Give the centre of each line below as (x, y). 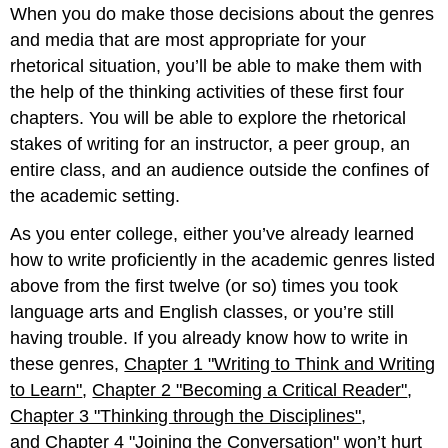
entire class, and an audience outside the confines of (220, 169)
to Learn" (46, 390)
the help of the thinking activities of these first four (207, 91)
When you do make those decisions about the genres (222, 13)
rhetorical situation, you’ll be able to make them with (216, 65)
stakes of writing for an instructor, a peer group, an (210, 143)
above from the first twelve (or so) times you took (204, 286)
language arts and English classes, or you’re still (202, 312)
